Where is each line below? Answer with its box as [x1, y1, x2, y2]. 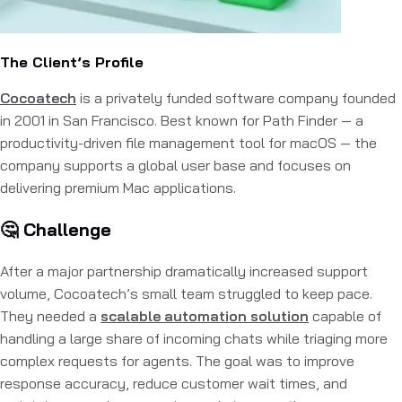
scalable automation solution [100, 307, 309, 325]
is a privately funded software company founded [80, 89, 396, 107]
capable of [312, 307, 381, 325]
